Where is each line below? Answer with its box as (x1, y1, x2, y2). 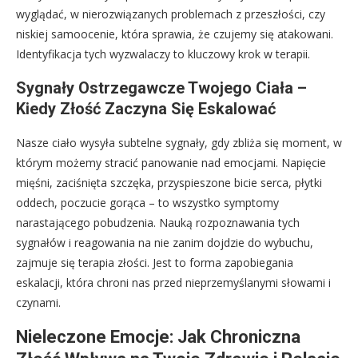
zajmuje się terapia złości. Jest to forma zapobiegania (16, 255, 293, 271)
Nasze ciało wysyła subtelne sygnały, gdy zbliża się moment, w (16, 135, 342, 151)
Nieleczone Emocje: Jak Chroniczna (16, 327, 300, 348)
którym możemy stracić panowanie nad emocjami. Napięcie (16, 155, 326, 171)
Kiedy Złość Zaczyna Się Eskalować (16, 99, 276, 119)
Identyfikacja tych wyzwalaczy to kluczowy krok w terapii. (16, 46, 310, 62)
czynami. (16, 295, 61, 311)
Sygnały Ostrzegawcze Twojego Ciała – (16, 78, 307, 98)
